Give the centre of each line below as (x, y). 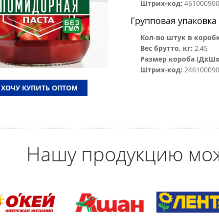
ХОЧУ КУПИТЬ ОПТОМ (40, 88)
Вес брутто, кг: (167, 48)
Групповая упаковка (174, 21)
